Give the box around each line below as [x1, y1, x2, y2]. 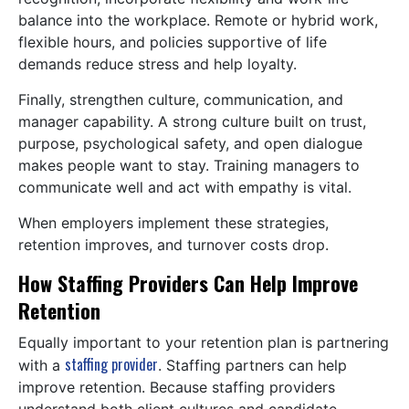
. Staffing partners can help [158, 356, 347, 375]
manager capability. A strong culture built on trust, [18, 112, 366, 131]
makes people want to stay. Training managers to [18, 156, 360, 175]
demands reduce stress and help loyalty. [18, 55, 306, 74]
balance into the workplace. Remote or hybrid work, [18, 11, 378, 30]
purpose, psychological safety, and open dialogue [18, 134, 362, 153]
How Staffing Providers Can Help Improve [18, 268, 358, 299]
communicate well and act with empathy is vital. [18, 178, 361, 197]
